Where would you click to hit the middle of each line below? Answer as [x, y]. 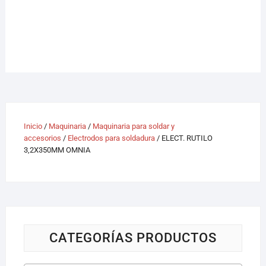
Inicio [33, 126]
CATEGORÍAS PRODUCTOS [133, 237]
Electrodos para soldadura [111, 138]
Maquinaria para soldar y [133, 126]
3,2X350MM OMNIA [57, 150]
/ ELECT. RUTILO [183, 138]
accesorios [42, 138]
